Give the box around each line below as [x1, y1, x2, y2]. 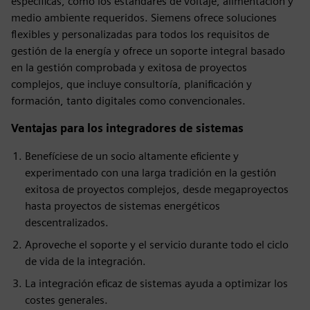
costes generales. [25, 293, 108, 307]
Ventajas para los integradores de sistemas [11, 121, 244, 135]
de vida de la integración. [25, 254, 146, 268]
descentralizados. [25, 215, 109, 229]
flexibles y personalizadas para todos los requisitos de [11, 27, 269, 41]
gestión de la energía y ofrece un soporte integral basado [11, 44, 285, 57]
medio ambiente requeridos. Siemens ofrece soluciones [11, 10, 277, 24]
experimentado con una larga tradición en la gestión [25, 165, 276, 179]
